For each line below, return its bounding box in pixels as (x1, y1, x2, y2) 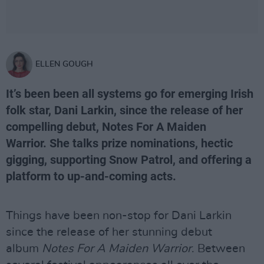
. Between (192, 243, 245, 255)
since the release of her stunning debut (6, 226, 212, 238)
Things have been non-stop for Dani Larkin (6, 210, 232, 222)
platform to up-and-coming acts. (6, 169, 179, 183)
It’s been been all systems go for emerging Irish (6, 87, 253, 101)
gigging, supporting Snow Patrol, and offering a (6, 153, 252, 167)
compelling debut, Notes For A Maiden (6, 120, 206, 134)
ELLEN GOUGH (35, 60, 93, 68)
